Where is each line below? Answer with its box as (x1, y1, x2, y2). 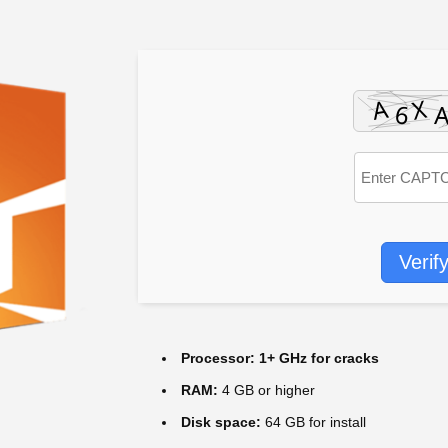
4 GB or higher (218, 382, 315, 398)
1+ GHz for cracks (255, 350, 379, 366)
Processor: (181, 350, 255, 366)
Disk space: (181, 414, 261, 430)
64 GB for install (261, 414, 366, 430)
